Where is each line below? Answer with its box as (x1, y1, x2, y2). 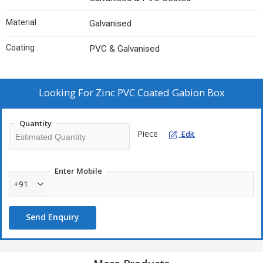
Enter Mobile (55, 166, 102, 177)
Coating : (6, 43, 38, 53)
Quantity (19, 118, 52, 129)
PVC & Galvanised (89, 43, 160, 55)
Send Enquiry (26, 211, 79, 223)
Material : (6, 18, 40, 28)
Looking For (38, 86, 96, 100)
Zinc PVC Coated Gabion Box (95, 86, 225, 100)
